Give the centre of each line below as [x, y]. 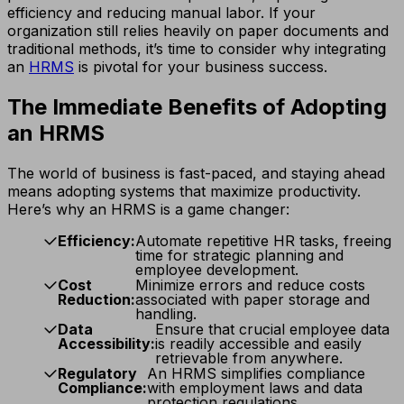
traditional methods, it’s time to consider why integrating [197, 48]
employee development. [217, 269]
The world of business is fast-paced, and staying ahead [196, 173]
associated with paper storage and [252, 299]
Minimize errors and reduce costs [250, 285]
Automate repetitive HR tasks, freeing [263, 240]
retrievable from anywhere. [249, 358]
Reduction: [96, 299]
